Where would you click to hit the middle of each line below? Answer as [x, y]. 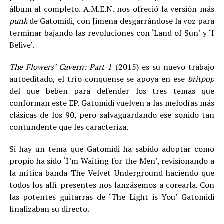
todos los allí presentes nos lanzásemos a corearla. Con [112, 185]
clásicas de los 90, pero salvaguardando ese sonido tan [112, 115]
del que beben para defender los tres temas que [112, 91]
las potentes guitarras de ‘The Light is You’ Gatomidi [112, 197]
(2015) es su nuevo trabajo [165, 67]
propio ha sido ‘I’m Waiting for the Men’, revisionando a [112, 161]
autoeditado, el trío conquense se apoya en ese [97, 79]
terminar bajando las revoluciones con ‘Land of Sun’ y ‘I [112, 33]
